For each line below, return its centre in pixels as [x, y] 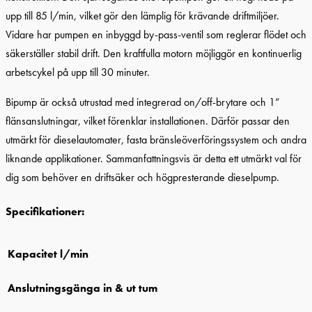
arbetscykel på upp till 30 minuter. [78, 72]
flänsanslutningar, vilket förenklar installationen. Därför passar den [148, 121]
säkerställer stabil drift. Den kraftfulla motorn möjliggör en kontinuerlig [154, 53]
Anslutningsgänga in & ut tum [83, 288]
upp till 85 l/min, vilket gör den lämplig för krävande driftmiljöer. [142, 15]
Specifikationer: [45, 212]
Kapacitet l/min [48, 253]
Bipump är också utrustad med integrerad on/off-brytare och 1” [143, 102]
